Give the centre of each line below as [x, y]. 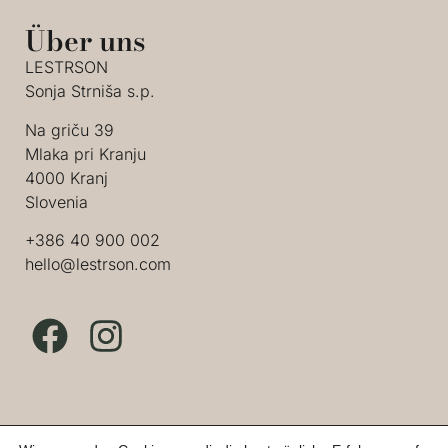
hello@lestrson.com [98, 264]
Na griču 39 [69, 129]
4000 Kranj [66, 177]
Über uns [85, 41]
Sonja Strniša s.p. [90, 91]
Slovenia [56, 201]
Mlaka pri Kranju [85, 153]
